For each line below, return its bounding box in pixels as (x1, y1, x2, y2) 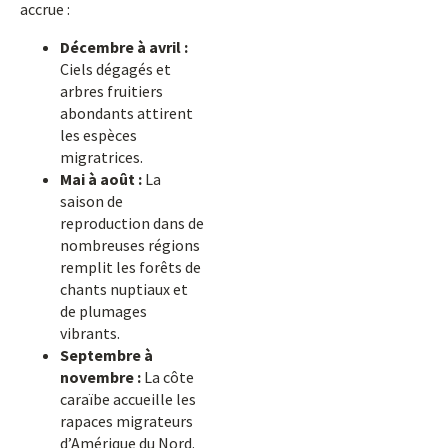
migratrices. (60, 147, 143, 167)
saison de (60, 191, 123, 211)
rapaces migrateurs (60, 411, 193, 431)
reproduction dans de (60, 213, 204, 233)
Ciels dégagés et (60, 59, 171, 79)
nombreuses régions (60, 235, 200, 255)
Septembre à (60, 345, 153, 365)
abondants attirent (60, 103, 193, 123)
